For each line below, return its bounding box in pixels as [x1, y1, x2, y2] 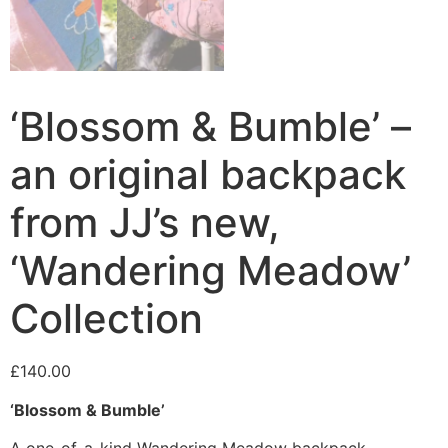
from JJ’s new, [10, 198, 280, 248]
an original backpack [10, 150, 406, 200]
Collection [10, 294, 203, 344]
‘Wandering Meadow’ [10, 246, 411, 296]
